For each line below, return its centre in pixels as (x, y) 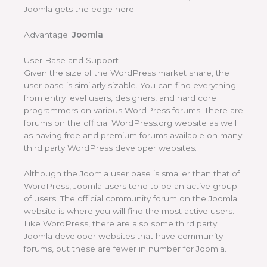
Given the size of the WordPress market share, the (127, 73)
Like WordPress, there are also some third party (120, 223)
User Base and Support (71, 60)
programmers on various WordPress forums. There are (133, 111)
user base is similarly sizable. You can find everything (130, 86)
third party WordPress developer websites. (110, 148)
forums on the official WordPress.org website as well (130, 123)
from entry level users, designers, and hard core (120, 98)
